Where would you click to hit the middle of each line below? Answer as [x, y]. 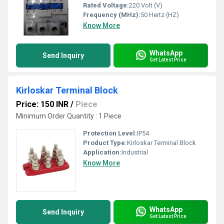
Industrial [135, 152]
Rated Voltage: [106, 5]
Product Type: [105, 143]
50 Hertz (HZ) [160, 15]
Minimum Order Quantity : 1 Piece [69, 116]
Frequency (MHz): [112, 15]
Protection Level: [110, 133]
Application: [102, 152]
